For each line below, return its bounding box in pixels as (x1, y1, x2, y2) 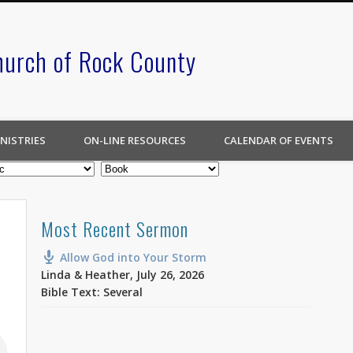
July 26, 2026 (136, 267, 205, 283)
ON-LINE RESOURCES (84, 133, 186, 147)
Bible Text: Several (41, 284, 143, 300)
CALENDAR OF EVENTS (224, 133, 333, 147)
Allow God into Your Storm (60, 250, 207, 266)
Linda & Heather (41, 267, 131, 283)
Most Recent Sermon (41, 214, 189, 243)
